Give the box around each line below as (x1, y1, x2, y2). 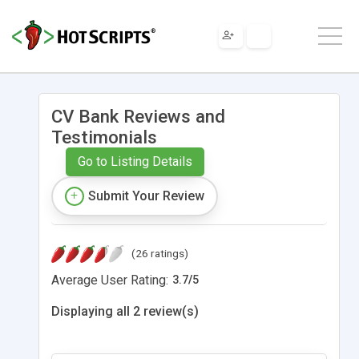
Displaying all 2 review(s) (51, 303, 199, 319)
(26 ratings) (131, 246, 188, 260)
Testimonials (51, 126, 157, 147)
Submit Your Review (88, 188, 204, 204)
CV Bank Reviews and (51, 105, 225, 127)
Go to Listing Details (77, 153, 192, 169)
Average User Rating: (51, 272, 168, 288)
